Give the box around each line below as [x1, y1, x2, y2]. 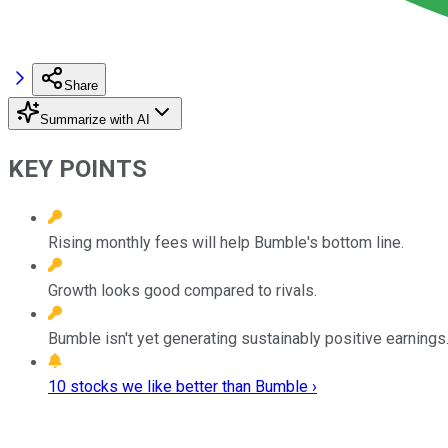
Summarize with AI [40, 111, 150, 127]
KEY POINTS [8, 154, 147, 183]
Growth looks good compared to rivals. [48, 280, 317, 300]
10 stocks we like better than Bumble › [48, 376, 317, 396]
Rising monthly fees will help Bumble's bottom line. [48, 232, 404, 252]
